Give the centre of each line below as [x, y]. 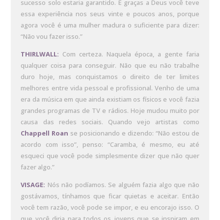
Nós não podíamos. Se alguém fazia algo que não [122, 184]
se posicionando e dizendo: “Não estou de [134, 133]
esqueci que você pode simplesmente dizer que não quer [110, 155]
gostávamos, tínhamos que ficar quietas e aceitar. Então [110, 196]
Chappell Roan [45, 133]
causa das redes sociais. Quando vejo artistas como [110, 122]
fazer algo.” [38, 167]
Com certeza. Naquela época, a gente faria [129, 54]
